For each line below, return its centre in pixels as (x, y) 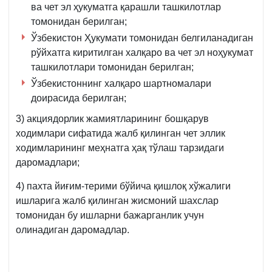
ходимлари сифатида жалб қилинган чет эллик (121, 134)
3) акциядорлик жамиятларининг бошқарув (112, 119)
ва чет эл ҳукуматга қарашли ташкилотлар (126, 7)
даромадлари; (49, 163)
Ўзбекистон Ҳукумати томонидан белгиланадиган (142, 38)
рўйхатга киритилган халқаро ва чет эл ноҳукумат (142, 53)
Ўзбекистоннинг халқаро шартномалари (121, 84)
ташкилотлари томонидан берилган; (112, 67)
